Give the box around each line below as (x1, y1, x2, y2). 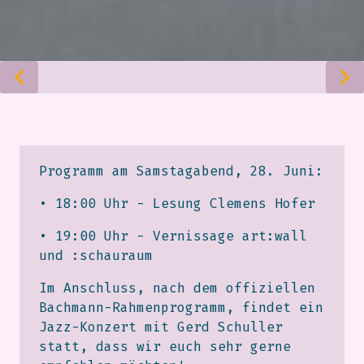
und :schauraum (39, 248, 153, 264)
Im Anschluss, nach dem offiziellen (39, 280, 315, 297)
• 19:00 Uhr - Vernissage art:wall (39, 228, 307, 245)
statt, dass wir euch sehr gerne (39, 339, 291, 355)
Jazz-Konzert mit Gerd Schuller (39, 319, 283, 336)
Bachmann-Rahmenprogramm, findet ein (39, 300, 323, 316)
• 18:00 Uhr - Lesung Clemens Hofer (39, 196, 315, 212)
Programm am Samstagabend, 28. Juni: (39, 163, 323, 180)
